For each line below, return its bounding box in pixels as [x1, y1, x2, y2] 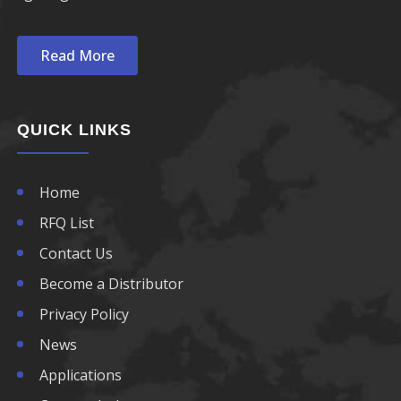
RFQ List [39, 213, 94, 234]
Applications [39, 365, 122, 386]
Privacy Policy [39, 304, 129, 325]
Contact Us [39, 243, 113, 264]
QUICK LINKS [17, 121, 132, 140]
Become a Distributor [39, 274, 183, 294]
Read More [40, 46, 115, 66]
